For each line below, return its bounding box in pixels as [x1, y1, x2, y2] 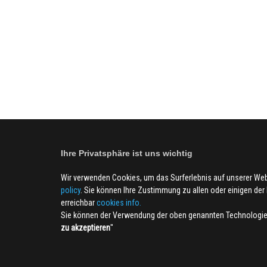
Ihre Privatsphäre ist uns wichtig [61, 148, 193, 158]
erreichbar [61, 198, 97, 207]
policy [61, 185, 80, 195]
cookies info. [97, 198, 141, 207]
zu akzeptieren [61, 223, 110, 232]
